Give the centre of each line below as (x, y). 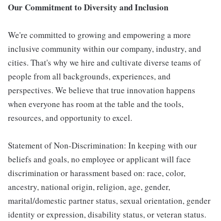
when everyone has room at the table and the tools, (96, 104)
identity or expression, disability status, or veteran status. (107, 214)
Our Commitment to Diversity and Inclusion (88, 7)
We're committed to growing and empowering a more (99, 35)
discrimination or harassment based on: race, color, (97, 173)
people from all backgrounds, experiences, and (89, 76)
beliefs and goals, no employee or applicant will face (99, 159)
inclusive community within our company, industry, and (105, 49)
